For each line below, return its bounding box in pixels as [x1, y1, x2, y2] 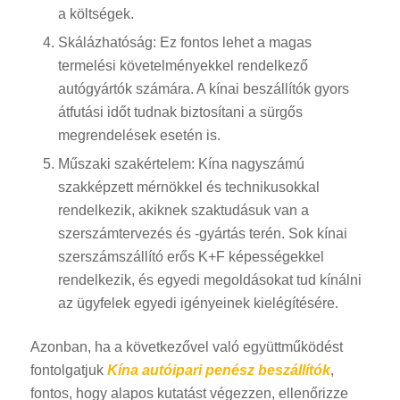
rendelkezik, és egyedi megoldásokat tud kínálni [57, 272, 362, 288]
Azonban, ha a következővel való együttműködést [29, 339, 343, 355]
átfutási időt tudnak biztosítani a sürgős [57, 104, 303, 121]
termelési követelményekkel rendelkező [57, 58, 308, 74]
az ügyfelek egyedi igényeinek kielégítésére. [57, 296, 338, 312]
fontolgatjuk [29, 362, 107, 379]
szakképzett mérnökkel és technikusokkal [57, 179, 320, 196]
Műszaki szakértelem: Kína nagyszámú [57, 156, 304, 172]
